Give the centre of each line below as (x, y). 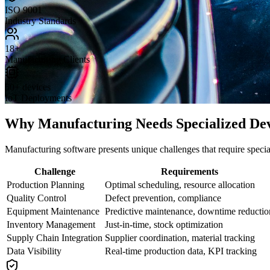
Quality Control (36, 198)
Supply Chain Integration (55, 237)
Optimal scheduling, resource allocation (180, 184)
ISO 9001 (24, 10)
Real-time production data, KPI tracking (181, 251)
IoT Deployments (38, 98)
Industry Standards (40, 20)
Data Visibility (34, 251)
